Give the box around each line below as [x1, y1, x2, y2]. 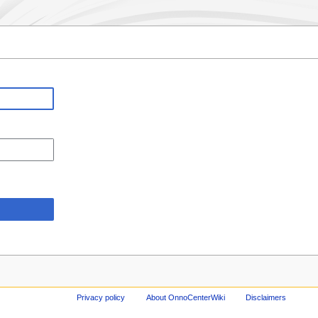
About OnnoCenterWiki [146, 292, 225, 302]
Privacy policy [76, 292, 125, 302]
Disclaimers [246, 292, 287, 302]
